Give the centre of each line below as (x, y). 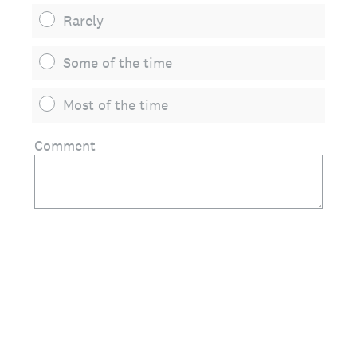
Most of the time (116, 105)
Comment (65, 145)
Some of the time (118, 63)
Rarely (83, 20)
